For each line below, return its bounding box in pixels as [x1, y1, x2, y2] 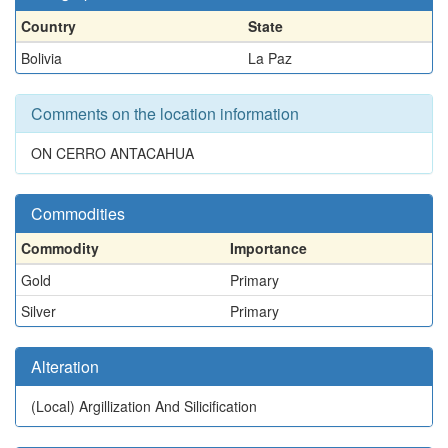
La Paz [248, 48, 292, 68]
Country [21, 16, 76, 36]
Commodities [31, 202, 125, 225]
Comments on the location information [31, 102, 299, 125]
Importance [230, 238, 307, 258]
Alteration [31, 355, 99, 378]
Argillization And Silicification [79, 396, 257, 416]
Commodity [21, 238, 99, 258]
